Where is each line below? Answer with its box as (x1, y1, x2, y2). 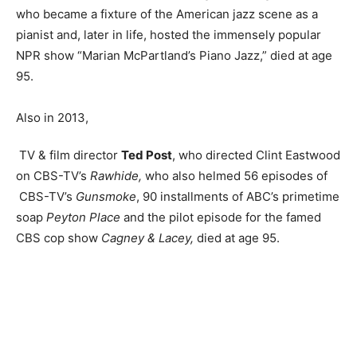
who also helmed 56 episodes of (145, 168, 328, 183)
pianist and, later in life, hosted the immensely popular (16, 27, 321, 42)
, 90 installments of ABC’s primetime (136, 189, 339, 204)
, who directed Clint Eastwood (172, 147, 340, 163)
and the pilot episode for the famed (120, 210, 321, 225)
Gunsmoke (76, 189, 136, 204)
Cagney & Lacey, (98, 230, 197, 245)
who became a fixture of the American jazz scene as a (16, 6, 318, 22)
